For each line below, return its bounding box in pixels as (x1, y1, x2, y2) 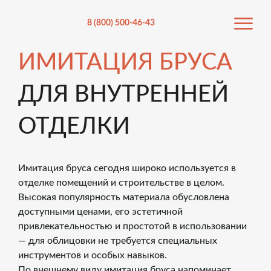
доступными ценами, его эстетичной (18, 207, 183, 217)
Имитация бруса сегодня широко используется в (18, 163, 236, 173)
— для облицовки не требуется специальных (18, 236, 217, 246)
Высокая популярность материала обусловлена (18, 192, 229, 202)
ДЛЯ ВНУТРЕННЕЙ (18, 83, 229, 106)
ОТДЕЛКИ (18, 115, 130, 138)
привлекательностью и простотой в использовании (18, 221, 247, 231)
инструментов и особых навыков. (18, 250, 167, 260)
